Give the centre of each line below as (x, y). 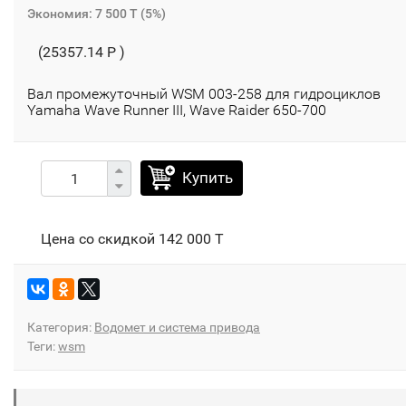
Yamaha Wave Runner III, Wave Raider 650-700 (177, 111)
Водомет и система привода (177, 328)
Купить (208, 178)
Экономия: (61, 14)
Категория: (61, 328)
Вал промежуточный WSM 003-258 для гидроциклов (204, 94)
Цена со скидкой (100, 239)
